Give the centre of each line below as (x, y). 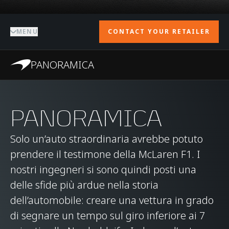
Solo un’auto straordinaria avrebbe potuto (107, 139)
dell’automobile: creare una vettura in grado (112, 200)
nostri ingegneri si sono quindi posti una (103, 169)
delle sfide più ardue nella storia (84, 185)
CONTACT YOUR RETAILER (159, 31)
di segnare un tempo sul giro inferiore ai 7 (108, 215)
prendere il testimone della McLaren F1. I (105, 154)
